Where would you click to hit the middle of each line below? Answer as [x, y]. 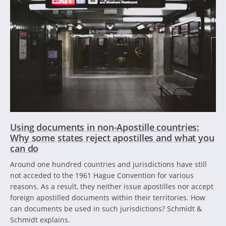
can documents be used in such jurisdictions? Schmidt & [106, 208]
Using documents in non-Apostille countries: [105, 127]
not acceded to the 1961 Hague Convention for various [102, 175]
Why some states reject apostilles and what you [112, 137]
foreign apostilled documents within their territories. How [108, 197]
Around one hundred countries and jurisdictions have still [108, 164]
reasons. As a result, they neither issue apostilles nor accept [112, 186]
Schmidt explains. [40, 219]
